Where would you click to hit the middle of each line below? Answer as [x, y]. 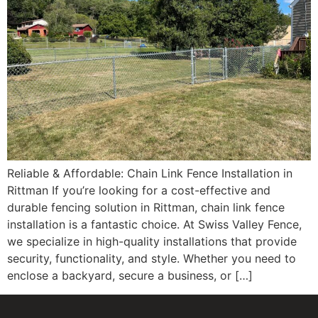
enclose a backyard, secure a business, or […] [130, 276]
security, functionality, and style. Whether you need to [152, 259]
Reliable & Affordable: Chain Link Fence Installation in [150, 174]
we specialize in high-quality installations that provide [152, 242]
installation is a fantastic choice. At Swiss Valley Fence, [154, 225]
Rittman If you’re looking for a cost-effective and [139, 191]
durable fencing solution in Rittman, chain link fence [146, 208]
